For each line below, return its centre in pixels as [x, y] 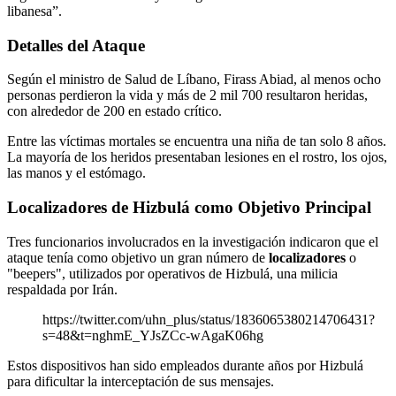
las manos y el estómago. [76, 173]
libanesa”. [34, 11]
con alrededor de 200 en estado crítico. [114, 111]
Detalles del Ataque [76, 45]
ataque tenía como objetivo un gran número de [138, 257]
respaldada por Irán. [62, 289]
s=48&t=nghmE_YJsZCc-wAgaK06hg [153, 335]
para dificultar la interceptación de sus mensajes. [141, 381]
